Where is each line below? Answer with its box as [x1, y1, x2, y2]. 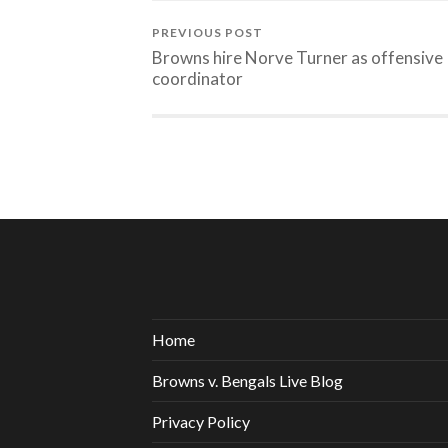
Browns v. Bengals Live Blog [152, 371, 343, 391]
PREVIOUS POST [152, 24, 263, 40]
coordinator [152, 67, 243, 89]
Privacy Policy [152, 412, 250, 432]
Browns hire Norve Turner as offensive [152, 46, 443, 68]
